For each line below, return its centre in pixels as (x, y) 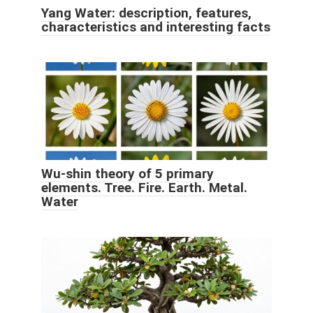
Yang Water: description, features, (146, 13)
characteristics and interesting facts (156, 27)
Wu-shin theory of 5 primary (128, 173)
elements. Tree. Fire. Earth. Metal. (144, 187)
